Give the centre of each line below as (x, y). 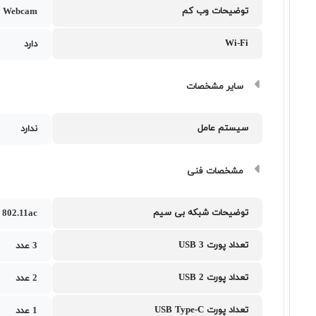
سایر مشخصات (215, 87)
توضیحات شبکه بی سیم (201, 213)
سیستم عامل (223, 128)
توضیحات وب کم (215, 11)
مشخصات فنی (215, 171)
